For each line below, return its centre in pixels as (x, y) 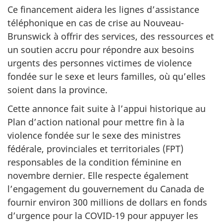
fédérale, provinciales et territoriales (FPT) (95, 149)
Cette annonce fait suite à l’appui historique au (107, 109)
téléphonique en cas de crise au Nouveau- (96, 23)
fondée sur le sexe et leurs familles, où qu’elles (107, 76)
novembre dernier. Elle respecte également (98, 176)
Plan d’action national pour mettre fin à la (96, 122)
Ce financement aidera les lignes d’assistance (103, 9)
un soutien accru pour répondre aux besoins (101, 49)
